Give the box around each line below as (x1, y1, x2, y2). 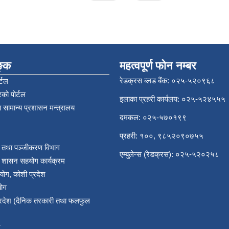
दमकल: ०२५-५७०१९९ (120, 113, 187, 122)
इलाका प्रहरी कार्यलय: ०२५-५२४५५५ (120, 95, 225, 103)
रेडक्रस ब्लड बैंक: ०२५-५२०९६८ (120, 76, 215, 85)
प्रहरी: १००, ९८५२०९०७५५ (120, 131, 203, 140)
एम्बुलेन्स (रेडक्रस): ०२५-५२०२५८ (120, 150, 219, 158)
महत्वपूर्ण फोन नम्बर (120, 59, 196, 72)
